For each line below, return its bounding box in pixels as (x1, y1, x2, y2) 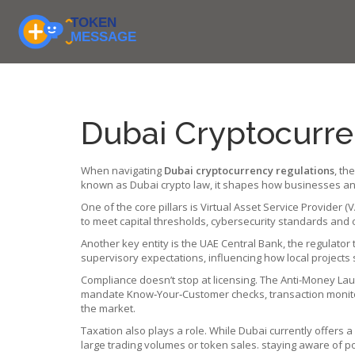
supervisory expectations (81, 250, 204, 265)
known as (81, 177, 130, 192)
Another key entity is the (81, 236, 200, 250)
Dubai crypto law (130, 177, 210, 192)
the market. (81, 301, 136, 315)
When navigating (81, 163, 164, 177)
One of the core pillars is (81, 200, 200, 214)
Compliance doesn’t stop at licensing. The (81, 273, 281, 287)
